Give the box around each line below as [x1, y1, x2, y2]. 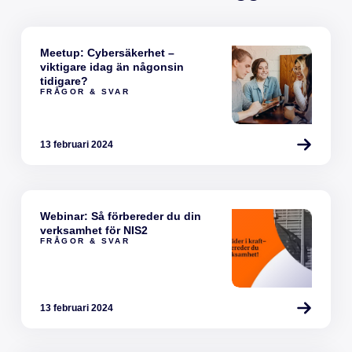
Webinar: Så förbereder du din [39, 209, 201, 222]
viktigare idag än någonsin [39, 60, 184, 73]
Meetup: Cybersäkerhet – [39, 46, 174, 59]
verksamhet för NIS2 [39, 223, 148, 236]
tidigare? [39, 74, 88, 87]
